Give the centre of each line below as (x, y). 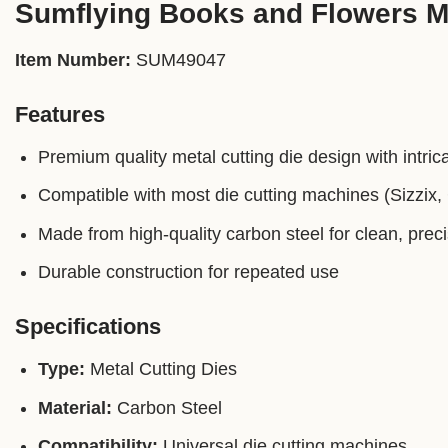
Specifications (88, 327)
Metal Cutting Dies (160, 369)
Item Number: (73, 59)
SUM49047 (178, 59)
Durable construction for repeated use (188, 272)
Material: (74, 407)
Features (60, 114)
